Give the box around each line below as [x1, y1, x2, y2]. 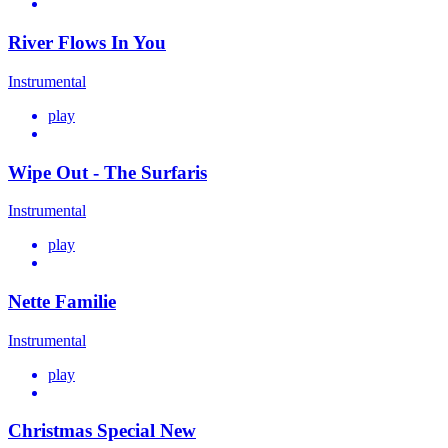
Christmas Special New [8, 420, 196, 442]
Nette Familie [8, 290, 116, 312]
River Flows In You [8, 32, 166, 54]
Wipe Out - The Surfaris [8, 161, 207, 183]
